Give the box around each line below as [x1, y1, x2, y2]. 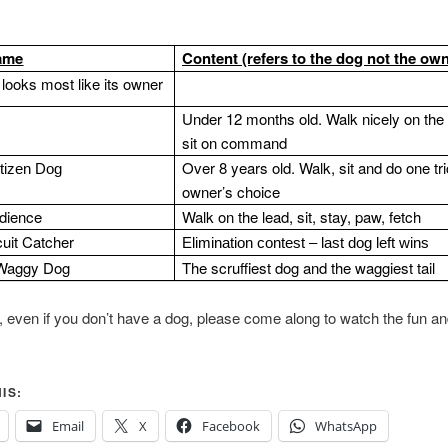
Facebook [201, 416, 260, 435]
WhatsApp [314, 416, 377, 435]
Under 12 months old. [182, 108, 327, 130]
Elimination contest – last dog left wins [182, 234, 430, 252]
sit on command [182, 132, 288, 154]
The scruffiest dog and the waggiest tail [182, 257, 436, 279]
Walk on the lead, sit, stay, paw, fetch [182, 206, 422, 228]
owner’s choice [182, 181, 281, 203]
